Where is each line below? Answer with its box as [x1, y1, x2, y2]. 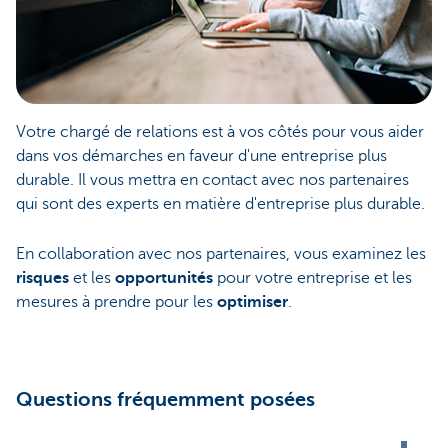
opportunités [115, 268, 217, 287]
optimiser [217, 292, 288, 311]
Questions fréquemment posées [16, 387, 315, 411]
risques [16, 268, 73, 287]
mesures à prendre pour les [16, 292, 217, 311]
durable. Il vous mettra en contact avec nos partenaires [16, 170, 409, 189]
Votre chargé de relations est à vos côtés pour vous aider [16, 122, 424, 141]
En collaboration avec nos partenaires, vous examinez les [16, 244, 426, 263]
